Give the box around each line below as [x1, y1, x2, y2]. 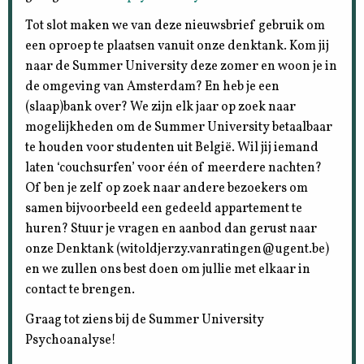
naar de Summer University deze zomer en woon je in [25, 57, 338, 76]
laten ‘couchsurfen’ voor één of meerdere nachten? [25, 158, 323, 177]
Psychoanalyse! [25, 331, 117, 349]
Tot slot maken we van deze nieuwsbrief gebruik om [25, 16, 326, 35]
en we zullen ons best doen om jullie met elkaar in [25, 260, 311, 279]
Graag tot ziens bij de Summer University [25, 310, 265, 329]
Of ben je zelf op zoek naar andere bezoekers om [25, 179, 309, 197]
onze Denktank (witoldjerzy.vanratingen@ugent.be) [25, 240, 330, 258]
